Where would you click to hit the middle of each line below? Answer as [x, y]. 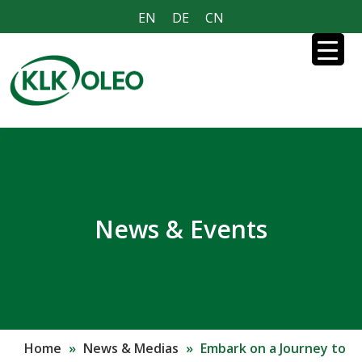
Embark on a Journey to [273, 349]
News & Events [181, 229]
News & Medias [131, 349]
